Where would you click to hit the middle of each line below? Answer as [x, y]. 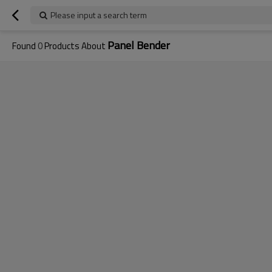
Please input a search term [99, 15]
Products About [75, 46]
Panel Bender [139, 45]
